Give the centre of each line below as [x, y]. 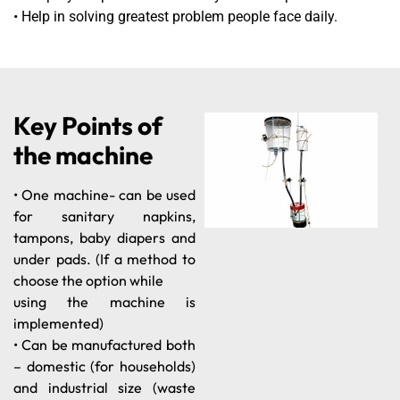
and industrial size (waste [104, 387]
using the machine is [104, 301]
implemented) [58, 323]
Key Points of [88, 125]
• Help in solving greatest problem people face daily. [175, 17]
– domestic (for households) [104, 366]
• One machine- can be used [104, 194]
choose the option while [88, 280]
